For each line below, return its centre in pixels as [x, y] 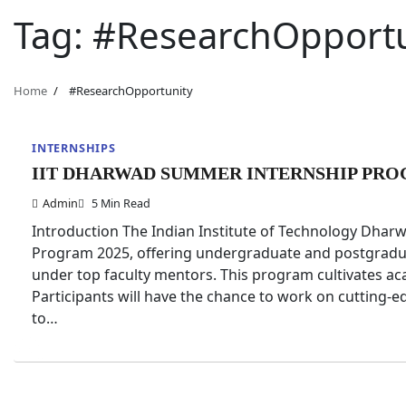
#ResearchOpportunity [130, 91]
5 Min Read [120, 203]
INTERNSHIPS [74, 148]
